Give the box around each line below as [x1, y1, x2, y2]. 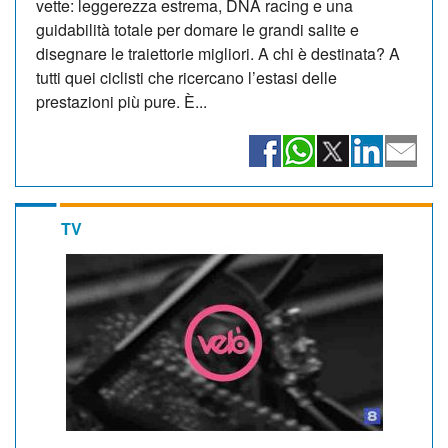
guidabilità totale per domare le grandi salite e [36, 17, 359, 41]
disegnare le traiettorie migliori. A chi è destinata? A [36, 41, 400, 65]
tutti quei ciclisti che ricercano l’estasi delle [36, 65, 337, 89]
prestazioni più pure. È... [36, 89, 207, 113]
